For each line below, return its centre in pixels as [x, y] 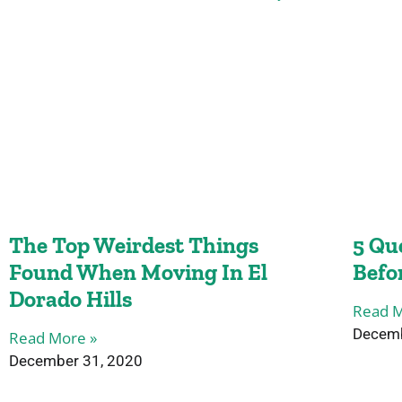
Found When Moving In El [138, 272]
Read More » [53, 338]
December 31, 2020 [76, 361]
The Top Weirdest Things [134, 245]
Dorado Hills [70, 299]
